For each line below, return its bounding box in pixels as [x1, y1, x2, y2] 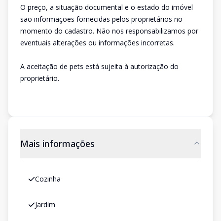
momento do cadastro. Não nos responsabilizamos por [20, 26, 198, 36]
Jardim [35, 200, 55, 209]
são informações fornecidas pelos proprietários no [20, 14, 183, 24]
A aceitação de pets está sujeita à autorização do [20, 62, 179, 71]
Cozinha [35, 174, 61, 184]
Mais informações [20, 138, 95, 149]
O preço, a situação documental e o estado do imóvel [20, 2, 193, 12]
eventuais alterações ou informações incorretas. [20, 38, 175, 47]
